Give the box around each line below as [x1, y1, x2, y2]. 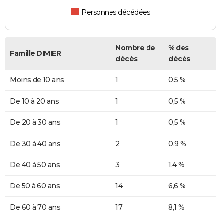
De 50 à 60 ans [10, 182, 60, 191]
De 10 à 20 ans [10, 97, 59, 106]
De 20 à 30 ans [10, 118, 60, 127]
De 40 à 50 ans [10, 160, 60, 170]
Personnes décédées [81, 8, 150, 17]
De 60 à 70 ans [10, 203, 60, 212]
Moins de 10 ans [10, 75, 64, 85]
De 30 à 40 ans [10, 139, 60, 148]
